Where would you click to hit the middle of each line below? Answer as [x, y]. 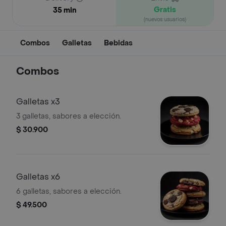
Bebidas [118, 43]
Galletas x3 [38, 102]
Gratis [165, 10]
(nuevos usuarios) [165, 19]
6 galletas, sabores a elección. [69, 191]
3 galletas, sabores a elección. [69, 116]
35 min [64, 10]
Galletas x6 [38, 177]
